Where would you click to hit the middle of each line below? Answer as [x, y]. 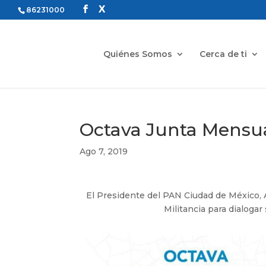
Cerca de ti [224, 54]
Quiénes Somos [138, 54]
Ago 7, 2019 [104, 151]
